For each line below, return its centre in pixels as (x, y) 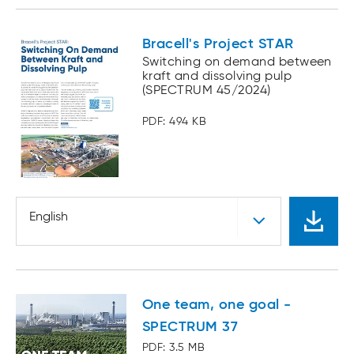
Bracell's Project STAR (218, 45)
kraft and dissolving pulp (217, 77)
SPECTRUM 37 (190, 328)
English (49, 218)
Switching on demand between (237, 63)
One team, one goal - (217, 305)
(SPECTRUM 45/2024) (207, 91)
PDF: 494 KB (175, 122)
